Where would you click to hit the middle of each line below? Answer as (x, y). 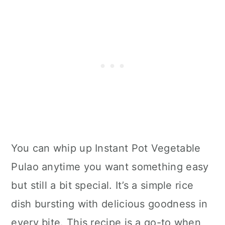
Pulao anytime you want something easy (110, 166)
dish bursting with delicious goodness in (109, 204)
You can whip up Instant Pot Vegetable (106, 148)
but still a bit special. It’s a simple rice (102, 185)
